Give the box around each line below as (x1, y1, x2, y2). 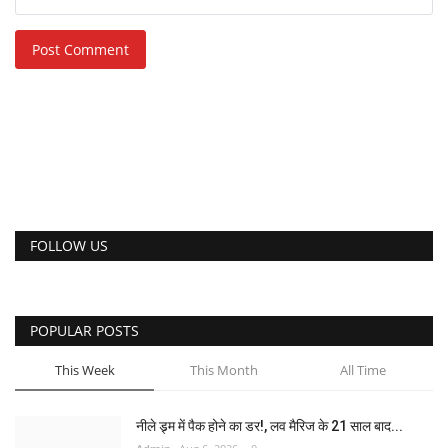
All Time (339, 360, 386, 379)
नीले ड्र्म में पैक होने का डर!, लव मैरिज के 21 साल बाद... (136, 417, 403, 434)
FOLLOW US (30, 235, 108, 255)
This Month (189, 360, 258, 379)
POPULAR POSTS (30, 320, 139, 340)
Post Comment (32, 39, 129, 59)
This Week (54, 360, 115, 379)
